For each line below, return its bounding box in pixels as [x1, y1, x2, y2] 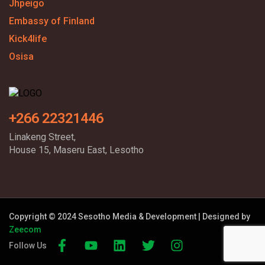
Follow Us [9, 241, 47, 250]
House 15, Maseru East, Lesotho [9, 144, 144, 156]
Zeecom [9, 225, 41, 234]
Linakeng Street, [9, 131, 76, 143]
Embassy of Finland [9, 15, 95, 27]
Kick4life [9, 33, 47, 44]
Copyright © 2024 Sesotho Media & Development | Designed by [9, 212, 252, 221]
